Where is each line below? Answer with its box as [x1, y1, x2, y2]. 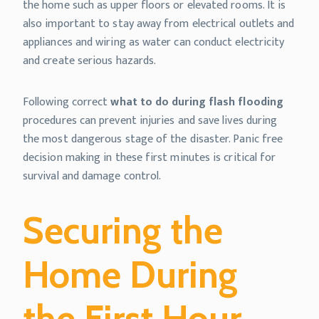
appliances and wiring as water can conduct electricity [23, 32, 285, 52]
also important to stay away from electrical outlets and [23, 14, 295, 33]
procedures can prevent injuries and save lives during [23, 110, 278, 130]
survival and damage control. [23, 166, 162, 186]
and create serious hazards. [23, 51, 157, 70]
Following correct [23, 92, 111, 112]
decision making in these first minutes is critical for [23, 147, 276, 167]
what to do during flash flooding [110, 92, 284, 112]
